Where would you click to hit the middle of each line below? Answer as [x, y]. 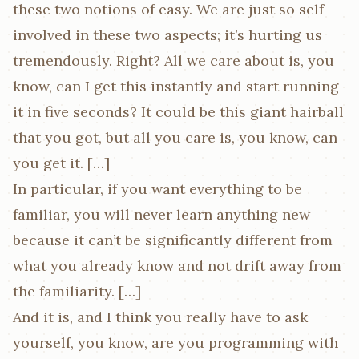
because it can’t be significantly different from [173, 240]
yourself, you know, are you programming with [175, 342]
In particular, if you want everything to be [157, 188]
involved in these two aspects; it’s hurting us [167, 34]
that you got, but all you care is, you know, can [175, 137]
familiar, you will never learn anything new [161, 214]
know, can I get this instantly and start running [176, 86]
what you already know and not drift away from [177, 265]
